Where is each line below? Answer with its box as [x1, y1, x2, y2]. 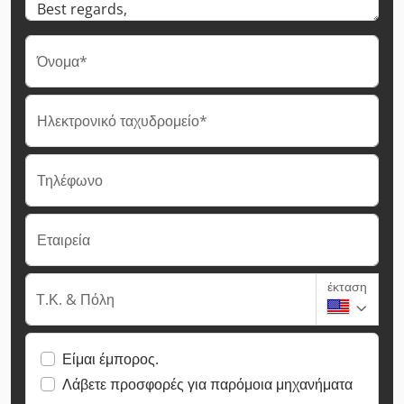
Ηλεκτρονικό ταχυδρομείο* [37, 110, 207, 131]
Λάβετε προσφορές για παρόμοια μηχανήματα [62, 373, 353, 394]
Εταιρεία [37, 229, 90, 250]
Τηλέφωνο [37, 170, 103, 190]
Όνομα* [37, 50, 87, 71]
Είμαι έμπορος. [62, 348, 159, 369]
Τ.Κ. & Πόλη [36, 289, 115, 309]
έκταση [327, 277, 367, 295]
